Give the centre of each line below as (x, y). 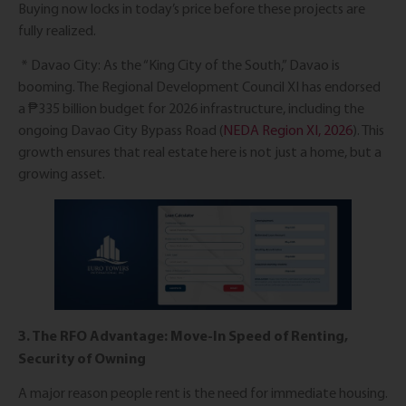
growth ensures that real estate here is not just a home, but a (200, 151)
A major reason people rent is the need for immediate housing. (203, 393)
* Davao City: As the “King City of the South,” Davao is (179, 64)
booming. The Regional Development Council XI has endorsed (199, 86)
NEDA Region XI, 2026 (288, 130)
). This (368, 130)
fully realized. (58, 30)
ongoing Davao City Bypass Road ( (121, 130)
